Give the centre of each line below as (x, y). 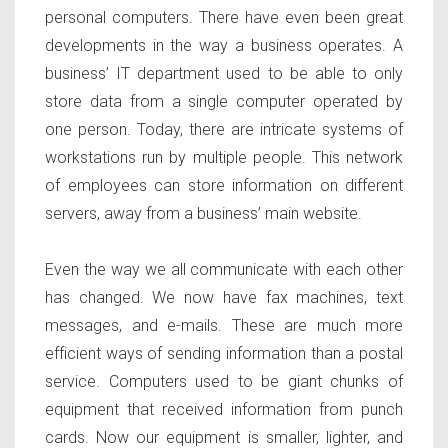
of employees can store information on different (224, 186)
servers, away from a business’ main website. (203, 214)
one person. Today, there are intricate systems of (224, 130)
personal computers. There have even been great (224, 18)
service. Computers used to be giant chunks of (224, 382)
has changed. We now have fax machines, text (224, 298)
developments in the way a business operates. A (224, 46)
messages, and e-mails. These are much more (224, 326)
